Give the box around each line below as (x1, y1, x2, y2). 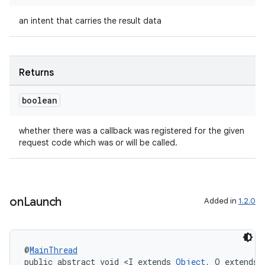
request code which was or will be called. (19, 137, 177, 148)
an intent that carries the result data (19, 15, 161, 26)
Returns (19, 67, 54, 79)
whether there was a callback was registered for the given (19, 125, 244, 136)
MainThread (30, 244, 77, 256)
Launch (23, 195, 62, 209)
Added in (204, 196, 238, 206)
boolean (22, 95, 57, 106)
